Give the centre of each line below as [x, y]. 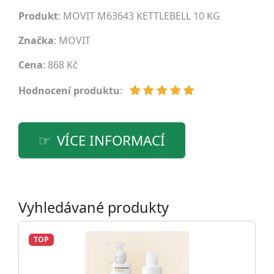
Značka [36, 40]
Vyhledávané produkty [94, 207]
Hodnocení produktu [69, 91]
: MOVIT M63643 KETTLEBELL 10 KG [139, 16]
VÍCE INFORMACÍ [111, 140]
